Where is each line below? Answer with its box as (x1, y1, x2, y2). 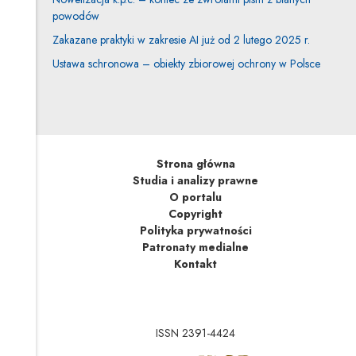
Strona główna (156, 155, 235, 172)
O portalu (169, 188, 222, 205)
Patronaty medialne (142, 238, 250, 255)
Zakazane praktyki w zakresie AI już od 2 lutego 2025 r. (52, 32, 310, 48)
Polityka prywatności (139, 222, 252, 238)
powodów (52, 8, 99, 25)
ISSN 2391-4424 (156, 325, 236, 342)
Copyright (168, 205, 223, 222)
